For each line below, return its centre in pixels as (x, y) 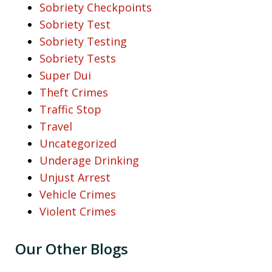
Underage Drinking (89, 161)
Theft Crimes (74, 93)
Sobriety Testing (83, 42)
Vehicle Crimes (78, 195)
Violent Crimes (78, 212)
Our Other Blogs (72, 249)
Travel (56, 127)
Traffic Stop (70, 110)
